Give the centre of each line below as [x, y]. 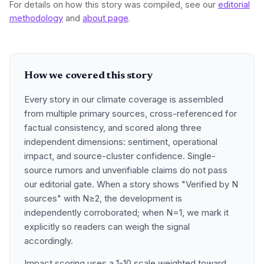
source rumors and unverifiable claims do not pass [126, 170]
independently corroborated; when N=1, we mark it [126, 212]
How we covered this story [88, 76]
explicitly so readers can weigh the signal [107, 227]
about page [105, 18]
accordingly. [49, 241]
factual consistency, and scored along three [113, 128]
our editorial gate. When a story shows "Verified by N [131, 184]
